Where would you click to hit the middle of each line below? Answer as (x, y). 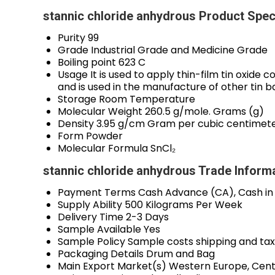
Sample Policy (91, 242)
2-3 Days (147, 217)
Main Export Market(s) (112, 266)
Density (76, 124)
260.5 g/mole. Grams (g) (204, 112)
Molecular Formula (103, 149)
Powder (104, 136)
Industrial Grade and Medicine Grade (179, 50)
